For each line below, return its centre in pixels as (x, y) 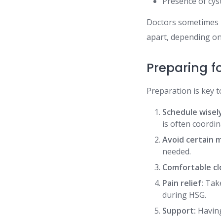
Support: (179, 210)
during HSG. (184, 195)
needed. (177, 151)
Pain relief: (183, 183)
